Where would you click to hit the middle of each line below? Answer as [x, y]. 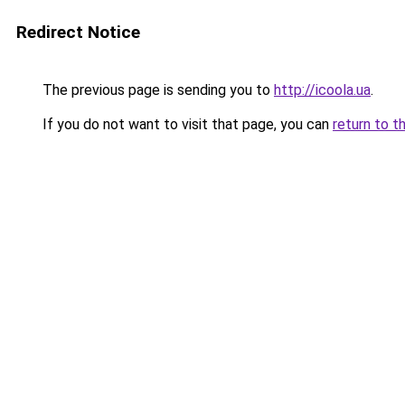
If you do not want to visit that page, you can [186, 124]
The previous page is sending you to [156, 90]
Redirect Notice [78, 32]
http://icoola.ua [322, 90]
